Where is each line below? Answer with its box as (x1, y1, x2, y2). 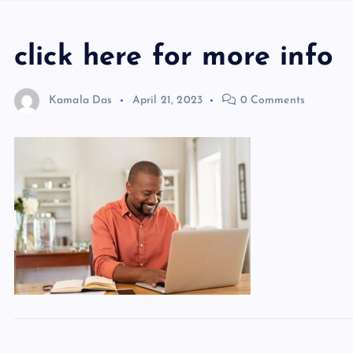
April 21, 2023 (132, 94, 203, 106)
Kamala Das (49, 94, 113, 106)
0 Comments (236, 94, 306, 106)
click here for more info (14, 43, 333, 72)
